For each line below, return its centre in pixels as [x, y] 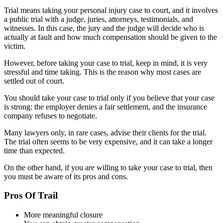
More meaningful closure [63, 215]
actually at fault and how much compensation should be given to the [111, 37]
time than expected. [34, 150]
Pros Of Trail [31, 196]
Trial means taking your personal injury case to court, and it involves [111, 10]
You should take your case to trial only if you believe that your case [109, 98]
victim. [15, 46]
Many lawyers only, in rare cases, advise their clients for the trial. [105, 132]
